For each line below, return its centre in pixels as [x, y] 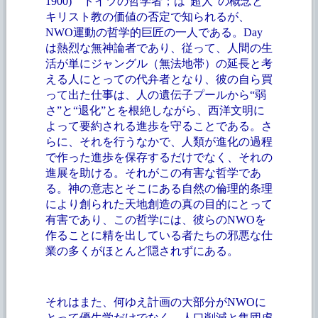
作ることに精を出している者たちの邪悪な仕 [159, 235]
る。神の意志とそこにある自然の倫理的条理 [159, 188]
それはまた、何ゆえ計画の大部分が [136, 302]
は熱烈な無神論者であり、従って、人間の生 [159, 48]
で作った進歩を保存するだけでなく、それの [159, 157]
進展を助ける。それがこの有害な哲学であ [153, 172]
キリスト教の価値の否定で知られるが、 [147, 16]
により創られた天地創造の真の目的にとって [159, 204]
